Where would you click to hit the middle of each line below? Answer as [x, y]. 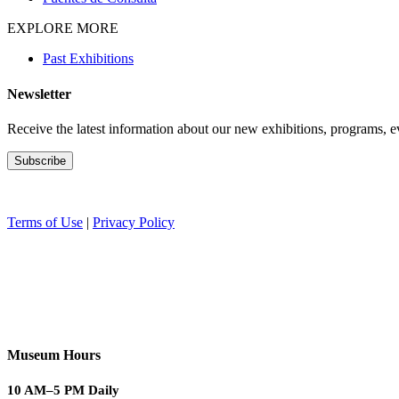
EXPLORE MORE [63, 28]
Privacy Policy [134, 222]
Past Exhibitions [88, 59]
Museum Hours [54, 355]
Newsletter [39, 94]
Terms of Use [45, 222]
